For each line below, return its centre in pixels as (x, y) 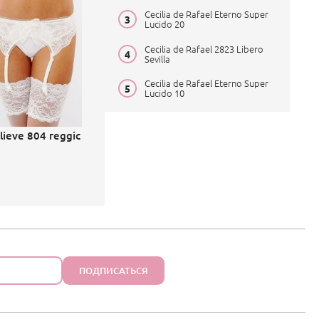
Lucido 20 (164, 24)
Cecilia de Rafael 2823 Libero (204, 48)
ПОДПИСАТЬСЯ (113, 270)
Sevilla (157, 58)
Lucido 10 (164, 93)
